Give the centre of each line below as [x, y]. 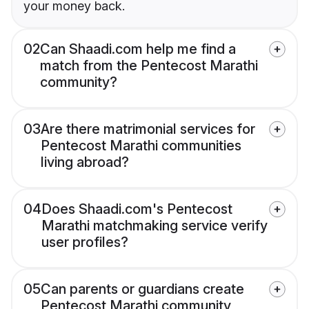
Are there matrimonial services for [148, 129]
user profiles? [85, 242]
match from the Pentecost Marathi [149, 66]
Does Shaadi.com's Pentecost [137, 209]
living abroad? [85, 162]
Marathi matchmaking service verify [154, 226]
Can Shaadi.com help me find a [138, 49]
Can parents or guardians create [142, 289]
